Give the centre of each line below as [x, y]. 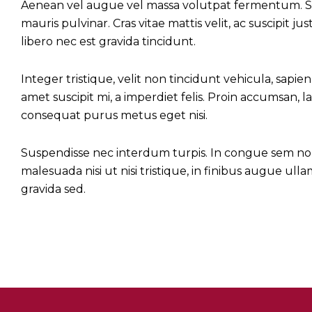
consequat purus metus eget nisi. [114, 116]
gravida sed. [53, 189]
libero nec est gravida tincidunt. [108, 42]
